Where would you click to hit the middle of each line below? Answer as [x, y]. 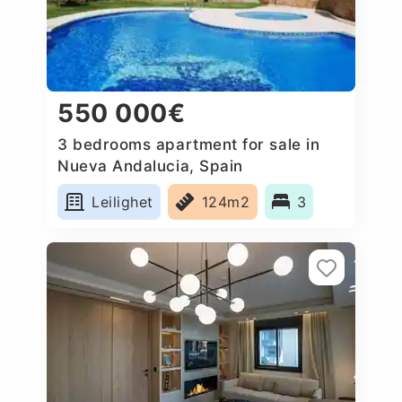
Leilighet [122, 201]
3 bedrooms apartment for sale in [189, 144]
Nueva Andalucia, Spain [150, 166]
